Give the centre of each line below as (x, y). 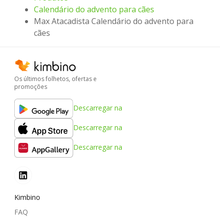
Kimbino (27, 197)
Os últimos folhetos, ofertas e (55, 79)
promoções (31, 86)
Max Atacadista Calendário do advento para (114, 21)
